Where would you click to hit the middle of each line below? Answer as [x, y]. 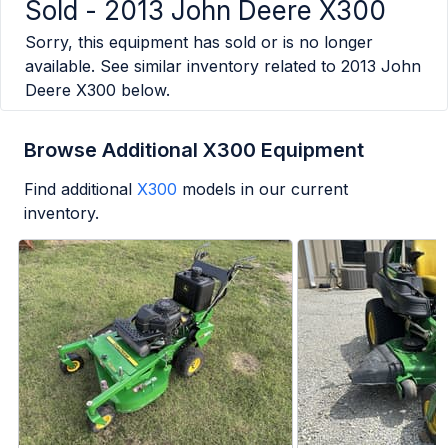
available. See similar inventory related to [180, 66]
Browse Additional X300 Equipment [194, 150]
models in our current [265, 189]
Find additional [78, 189]
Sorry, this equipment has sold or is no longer [199, 42]
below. [143, 90]
